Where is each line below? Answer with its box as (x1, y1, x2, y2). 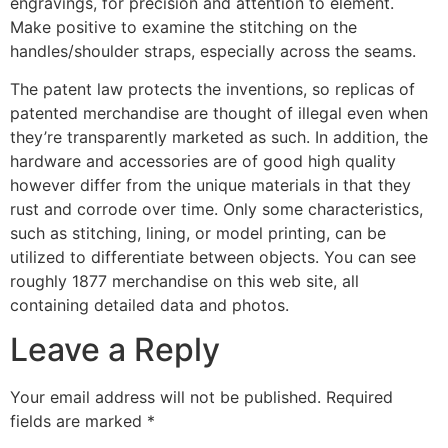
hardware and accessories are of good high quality (10, 150, 396, 171)
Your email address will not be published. (10, 387, 321, 408)
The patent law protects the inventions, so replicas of (10, 78, 415, 99)
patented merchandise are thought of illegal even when (10, 102, 428, 123)
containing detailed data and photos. (10, 294, 289, 315)
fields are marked (10, 411, 147, 432)
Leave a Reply (10, 330, 220, 370)
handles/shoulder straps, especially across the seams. (10, 40, 416, 61)
